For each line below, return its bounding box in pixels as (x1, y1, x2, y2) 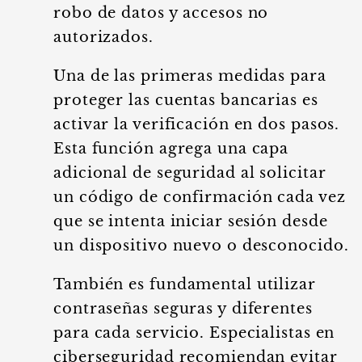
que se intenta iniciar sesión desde (53, 213, 328, 230)
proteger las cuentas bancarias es (53, 91, 318, 109)
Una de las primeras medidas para (53, 67, 326, 85)
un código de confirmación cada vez (53, 188, 346, 206)
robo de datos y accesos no (53, 4, 269, 22)
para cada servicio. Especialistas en (53, 324, 335, 342)
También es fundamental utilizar (53, 276, 316, 293)
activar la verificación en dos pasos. (53, 116, 340, 133)
